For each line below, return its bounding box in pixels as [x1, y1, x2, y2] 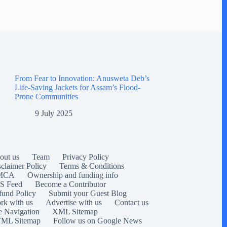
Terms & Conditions [59, 162, 125, 170]
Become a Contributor [35, 180, 106, 188]
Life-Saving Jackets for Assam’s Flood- [14, 83, 140, 92]
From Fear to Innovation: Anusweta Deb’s [14, 73, 149, 83]
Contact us [115, 198, 149, 207]
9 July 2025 [34, 108, 72, 118]
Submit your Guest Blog [49, 189, 127, 198]
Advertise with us [46, 198, 102, 207]
